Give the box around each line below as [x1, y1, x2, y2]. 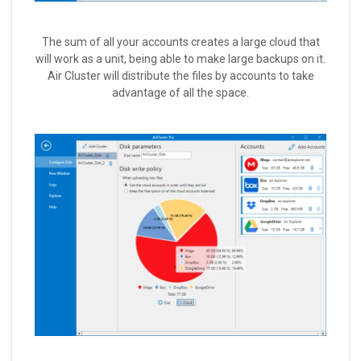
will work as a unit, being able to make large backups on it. [35, 52, 326, 66]
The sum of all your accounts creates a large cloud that [41, 35, 320, 49]
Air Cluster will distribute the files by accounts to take [47, 69, 314, 83]
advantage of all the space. [112, 86, 249, 100]
